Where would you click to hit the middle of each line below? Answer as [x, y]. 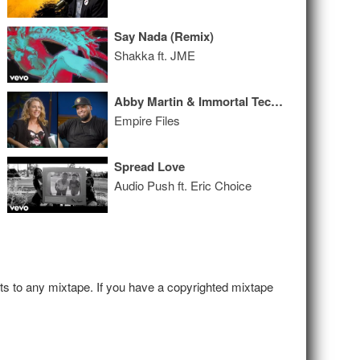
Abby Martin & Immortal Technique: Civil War [277, 101]
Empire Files [147, 120]
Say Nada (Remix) [164, 36]
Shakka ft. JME [155, 55]
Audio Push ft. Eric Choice [183, 185]
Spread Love [150, 166]
